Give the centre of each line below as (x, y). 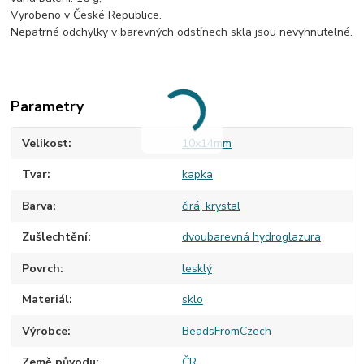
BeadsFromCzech (226, 331)
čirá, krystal (211, 206)
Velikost (45, 143)
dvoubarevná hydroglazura (251, 237)
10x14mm (206, 143)
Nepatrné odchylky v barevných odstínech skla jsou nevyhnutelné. (182, 32)
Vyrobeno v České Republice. (87, 15)
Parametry (48, 107)
